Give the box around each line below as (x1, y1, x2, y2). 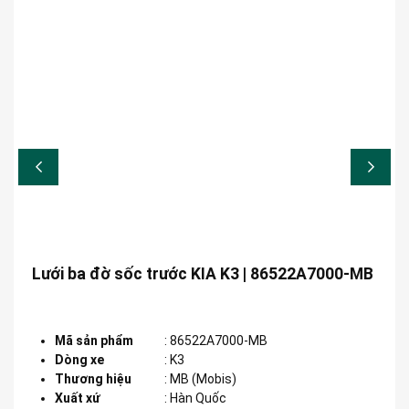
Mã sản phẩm (55, 332, 133, 348)
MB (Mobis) (170, 371, 236, 386)
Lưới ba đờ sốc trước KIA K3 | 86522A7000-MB (32, 264, 373, 283)
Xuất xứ (55, 390, 100, 405)
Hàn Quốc (170, 390, 226, 405)
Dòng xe (55, 351, 104, 367)
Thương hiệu (55, 371, 131, 386)
